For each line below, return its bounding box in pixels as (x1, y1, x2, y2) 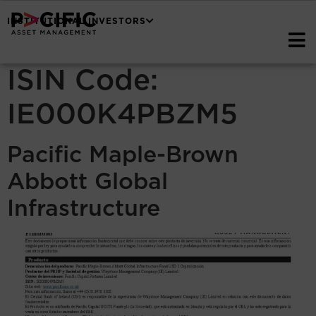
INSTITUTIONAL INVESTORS (7, 15, 146, 27)
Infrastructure (7, 192, 160, 224)
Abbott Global (7, 165, 168, 197)
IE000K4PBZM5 (7, 93, 238, 133)
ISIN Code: (7, 59, 158, 99)
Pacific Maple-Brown (7, 138, 238, 170)
